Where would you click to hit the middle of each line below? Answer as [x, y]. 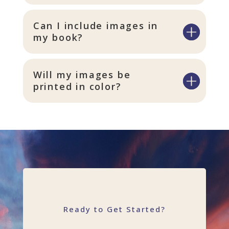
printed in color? [77, 86]
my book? [58, 37]
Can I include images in [96, 25]
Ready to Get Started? [114, 209]
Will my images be [82, 74]
